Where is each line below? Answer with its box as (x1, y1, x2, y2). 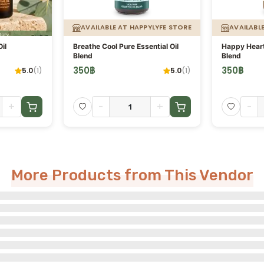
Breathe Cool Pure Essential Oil (73, 41, 179, 51)
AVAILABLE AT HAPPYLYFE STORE (81, 22, 192, 32)
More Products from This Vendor (11, 166, 253, 184)
